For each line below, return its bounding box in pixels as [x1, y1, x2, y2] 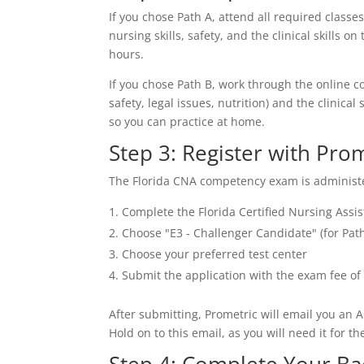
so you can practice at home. [109, 114, 266, 129]
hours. [109, 46, 145, 62]
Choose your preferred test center [122, 246, 308, 262]
